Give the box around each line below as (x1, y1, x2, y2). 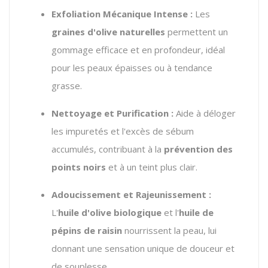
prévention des (164, 142, 233, 155)
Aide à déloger (173, 106, 236, 119)
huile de (179, 206, 214, 218)
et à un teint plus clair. (106, 160, 197, 173)
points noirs (51, 160, 106, 173)
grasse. (51, 79, 82, 92)
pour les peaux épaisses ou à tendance (51, 61, 212, 74)
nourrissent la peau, (122, 224, 206, 236)
